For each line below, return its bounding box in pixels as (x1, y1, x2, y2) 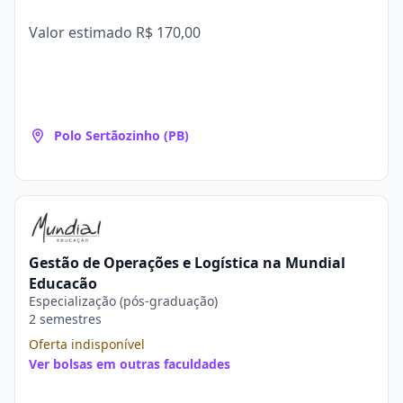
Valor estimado (29, 22, 136, 42)
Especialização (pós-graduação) (29, 292, 218, 309)
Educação (29, 273, 97, 293)
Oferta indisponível (29, 336, 145, 353)
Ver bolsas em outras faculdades (29, 355, 230, 372)
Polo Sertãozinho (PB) (54, 127, 189, 144)
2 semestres (29, 310, 102, 327)
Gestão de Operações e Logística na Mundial (29, 253, 345, 273)
